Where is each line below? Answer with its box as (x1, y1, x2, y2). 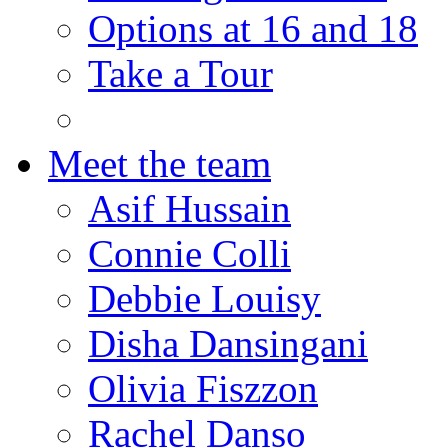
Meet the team (48, 142, 271, 185)
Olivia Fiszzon (88, 367, 318, 410)
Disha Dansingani (88, 322, 368, 365)
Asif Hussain (88, 187, 291, 230)
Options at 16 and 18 (88, 7, 418, 50)
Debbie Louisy (88, 277, 321, 320)
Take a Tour (88, 52, 273, 95)
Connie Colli (88, 232, 291, 275)
